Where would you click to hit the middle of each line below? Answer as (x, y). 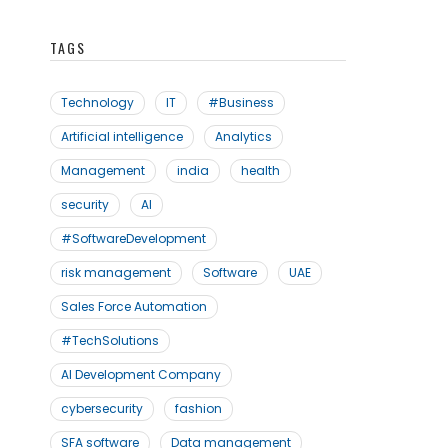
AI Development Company (140, 374)
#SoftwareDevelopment (133, 238)
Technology (97, 102)
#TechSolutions (109, 340)
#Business (240, 102)
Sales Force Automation (133, 306)
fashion (198, 408)
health (260, 170)
